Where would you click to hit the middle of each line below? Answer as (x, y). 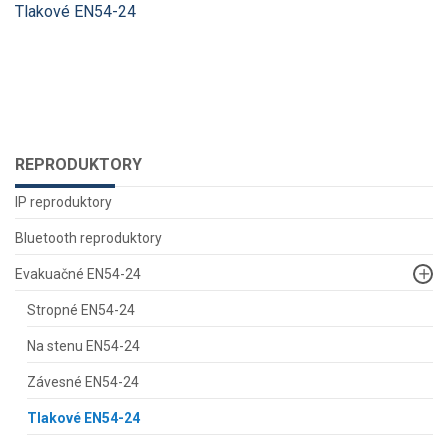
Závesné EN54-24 (83, 382)
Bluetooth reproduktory (88, 238)
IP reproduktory (63, 202)
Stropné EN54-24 (81, 310)
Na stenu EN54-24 (83, 346)
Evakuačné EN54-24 (78, 274)
